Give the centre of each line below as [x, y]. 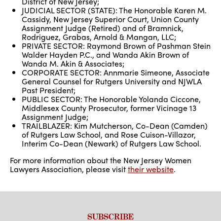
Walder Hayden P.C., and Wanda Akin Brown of [105, 55]
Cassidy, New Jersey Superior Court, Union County [110, 19]
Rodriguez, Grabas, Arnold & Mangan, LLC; [99, 37]
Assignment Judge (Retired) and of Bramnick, [103, 28]
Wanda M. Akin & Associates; [73, 64]
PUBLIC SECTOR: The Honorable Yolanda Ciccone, [111, 99]
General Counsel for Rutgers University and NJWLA [112, 81]
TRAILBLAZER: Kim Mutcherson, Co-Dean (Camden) [115, 126]
